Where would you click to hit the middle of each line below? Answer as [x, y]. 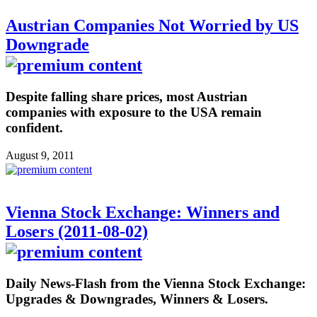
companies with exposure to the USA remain [134, 113]
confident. [34, 128]
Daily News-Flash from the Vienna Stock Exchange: [156, 283]
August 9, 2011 [40, 156]
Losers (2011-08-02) [77, 231]
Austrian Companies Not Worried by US [152, 26]
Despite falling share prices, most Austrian [127, 97]
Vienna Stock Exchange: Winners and [143, 212]
